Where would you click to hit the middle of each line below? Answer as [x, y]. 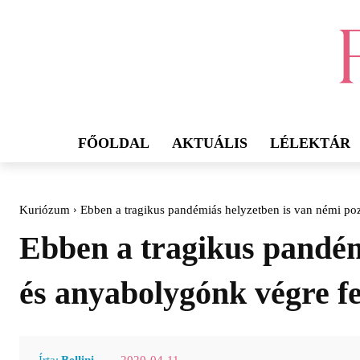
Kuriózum [45, 210]
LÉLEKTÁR [310, 143]
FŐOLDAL [114, 143]
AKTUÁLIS [210, 143]
